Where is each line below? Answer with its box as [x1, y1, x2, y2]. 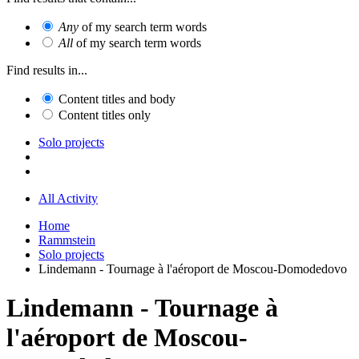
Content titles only [58, 107, 151, 122]
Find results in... [6, 63, 87, 77]
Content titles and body [58, 91, 175, 106]
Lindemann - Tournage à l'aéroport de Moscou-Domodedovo [38, 261, 347, 276]
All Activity [38, 191, 98, 205]
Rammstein [38, 232, 95, 247]
